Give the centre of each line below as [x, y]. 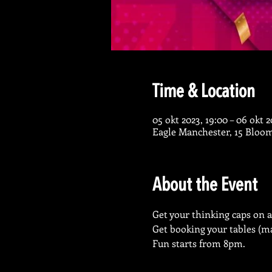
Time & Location [203, 92]
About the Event [205, 186]
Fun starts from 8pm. [199, 243]
